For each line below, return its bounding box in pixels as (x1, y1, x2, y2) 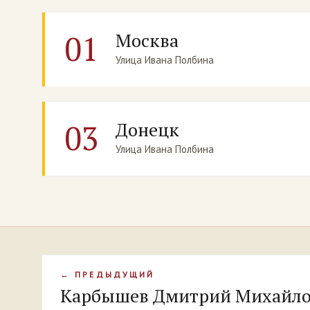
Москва (116, 28, 179, 53)
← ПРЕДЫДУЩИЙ (60, 269, 155, 280)
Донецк (116, 118, 179, 142)
